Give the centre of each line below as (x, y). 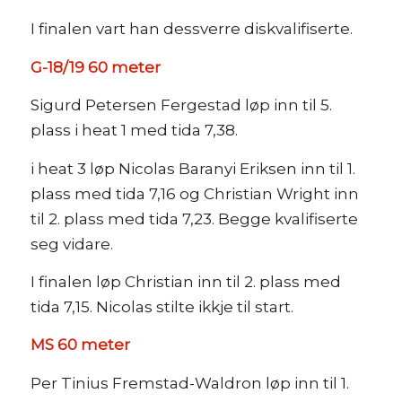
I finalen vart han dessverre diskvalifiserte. (191, 29)
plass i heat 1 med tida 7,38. (134, 131)
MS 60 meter (80, 345)
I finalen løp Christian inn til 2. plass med (185, 281)
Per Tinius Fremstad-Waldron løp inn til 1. (189, 383)
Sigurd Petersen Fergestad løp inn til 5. (181, 105)
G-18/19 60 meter (95, 67)
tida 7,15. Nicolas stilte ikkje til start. (162, 306)
